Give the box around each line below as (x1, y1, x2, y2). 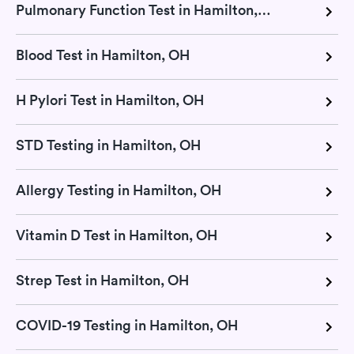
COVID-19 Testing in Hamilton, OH (16, 316, 238, 335)
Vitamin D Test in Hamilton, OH (16, 226, 217, 245)
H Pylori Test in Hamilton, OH (16, 91, 204, 110)
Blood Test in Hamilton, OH (16, 46, 190, 65)
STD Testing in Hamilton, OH (16, 136, 201, 155)
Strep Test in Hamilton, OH (16, 271, 189, 290)
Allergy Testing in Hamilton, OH (16, 181, 221, 200)
